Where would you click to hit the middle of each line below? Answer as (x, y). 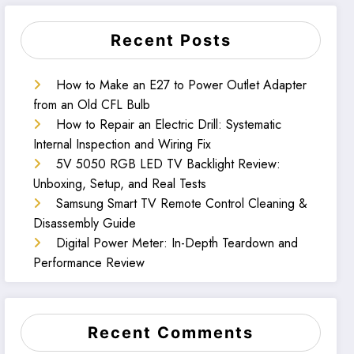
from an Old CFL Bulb (92, 105)
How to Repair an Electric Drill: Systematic (169, 125)
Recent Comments (171, 332)
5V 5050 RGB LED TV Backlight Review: (169, 164)
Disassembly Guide (85, 224)
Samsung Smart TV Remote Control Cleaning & (182, 204)
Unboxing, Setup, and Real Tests (120, 184)
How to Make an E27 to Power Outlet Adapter (182, 85)
